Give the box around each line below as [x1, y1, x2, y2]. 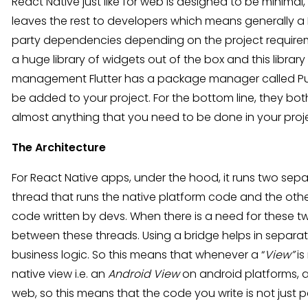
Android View [108, 266, 179, 282]
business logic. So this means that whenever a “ [12, 247, 265, 263]
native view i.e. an [12, 266, 108, 282]
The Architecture [12, 140, 109, 155]
